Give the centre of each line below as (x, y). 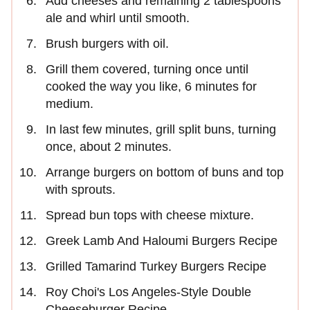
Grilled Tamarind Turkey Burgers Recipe (156, 267)
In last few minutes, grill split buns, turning (161, 130)
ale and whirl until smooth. (118, 18)
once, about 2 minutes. (109, 147)
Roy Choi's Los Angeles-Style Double (148, 292)
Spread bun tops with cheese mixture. (152, 216)
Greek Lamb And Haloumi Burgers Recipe (162, 241)
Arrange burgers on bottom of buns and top (165, 173)
